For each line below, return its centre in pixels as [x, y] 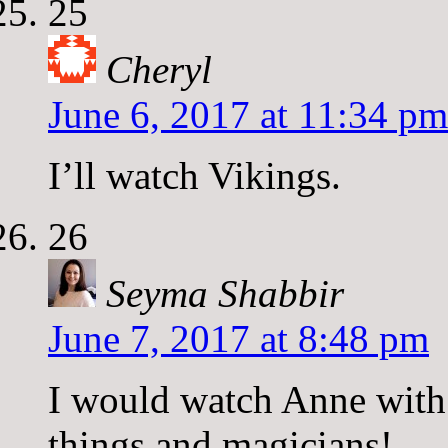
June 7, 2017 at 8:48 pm [238, 338]
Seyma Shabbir [225, 293]
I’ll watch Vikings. [194, 175]
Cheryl [159, 69]
